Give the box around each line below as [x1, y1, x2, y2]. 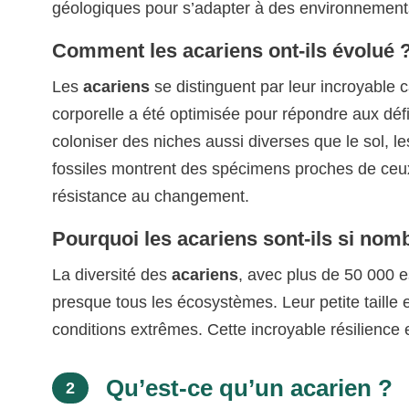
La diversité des [52, 265, 173, 284]
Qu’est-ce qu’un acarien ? [100, 373, 393, 402]
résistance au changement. [52, 186, 250, 205]
